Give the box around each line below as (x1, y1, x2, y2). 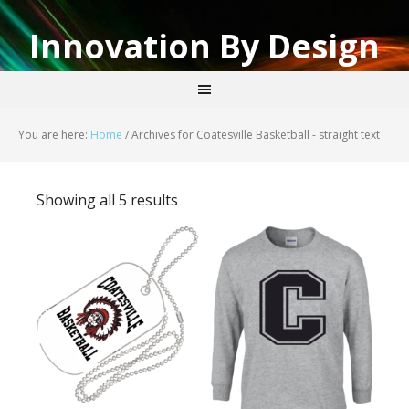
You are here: (18, 127, 90, 142)
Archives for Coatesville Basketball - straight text (129, 127, 380, 142)
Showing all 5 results (37, 190, 178, 210)
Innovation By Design (29, 24, 380, 68)
